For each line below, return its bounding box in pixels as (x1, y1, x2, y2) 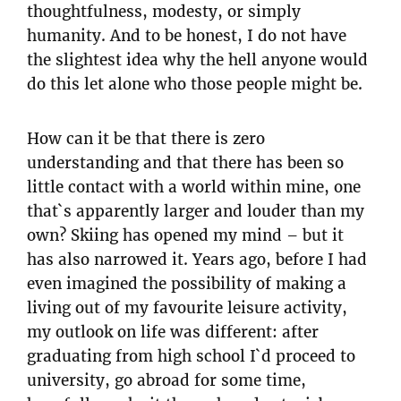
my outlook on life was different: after (27, 322, 319, 343)
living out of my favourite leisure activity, (27, 298, 347, 319)
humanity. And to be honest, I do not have (27, 26, 346, 47)
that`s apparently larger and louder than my (27, 201, 364, 222)
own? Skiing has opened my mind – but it (27, 226, 344, 246)
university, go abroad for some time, (27, 371, 306, 391)
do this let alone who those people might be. (27, 74, 363, 95)
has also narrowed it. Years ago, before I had (27, 250, 367, 270)
